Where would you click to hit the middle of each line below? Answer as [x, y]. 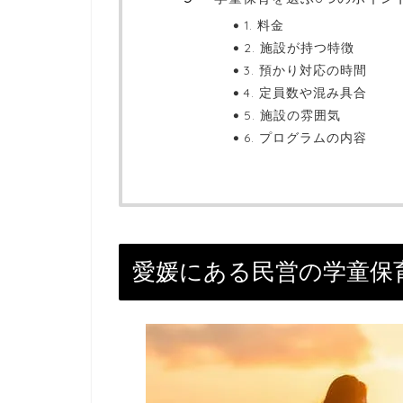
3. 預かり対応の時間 [305, 69]
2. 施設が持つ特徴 [299, 47]
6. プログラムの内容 [305, 137]
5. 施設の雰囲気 [292, 114]
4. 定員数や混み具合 [305, 92]
